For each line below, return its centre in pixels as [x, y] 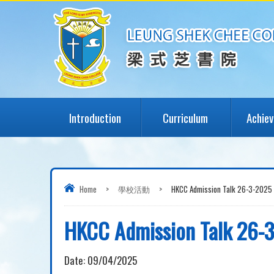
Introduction [95, 117]
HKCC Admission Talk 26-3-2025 [222, 189]
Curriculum [186, 117]
